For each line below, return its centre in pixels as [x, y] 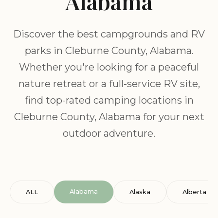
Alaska [140, 192]
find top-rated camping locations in [109, 100]
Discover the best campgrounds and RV [109, 34]
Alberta [194, 192]
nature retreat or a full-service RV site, [109, 84]
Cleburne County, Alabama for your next [109, 117]
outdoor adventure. [109, 133]
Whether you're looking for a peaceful [109, 67]
